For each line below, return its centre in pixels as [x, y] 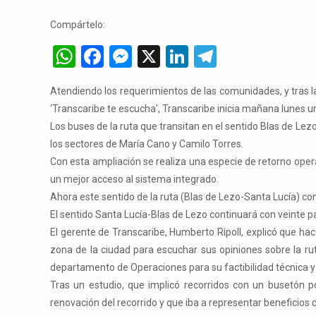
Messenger [187, 56]
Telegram [262, 56]
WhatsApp [127, 56]
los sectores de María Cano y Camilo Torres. [147, 144]
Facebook [151, 56]
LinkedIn [230, 56]
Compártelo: [78, 25]
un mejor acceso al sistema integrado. [135, 179]
